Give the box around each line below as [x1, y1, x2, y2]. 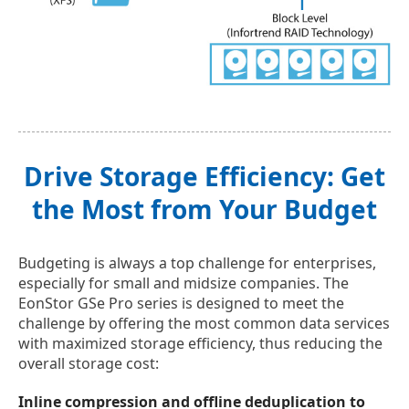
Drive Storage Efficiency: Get [24, 159, 385, 194]
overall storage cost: [18, 353, 159, 374]
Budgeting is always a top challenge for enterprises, [18, 253, 376, 274]
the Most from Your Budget [32, 192, 377, 227]
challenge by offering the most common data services [18, 313, 390, 334]
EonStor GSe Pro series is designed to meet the [18, 293, 344, 314]
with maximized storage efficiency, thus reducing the [18, 333, 383, 354]
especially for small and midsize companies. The [18, 273, 349, 294]
